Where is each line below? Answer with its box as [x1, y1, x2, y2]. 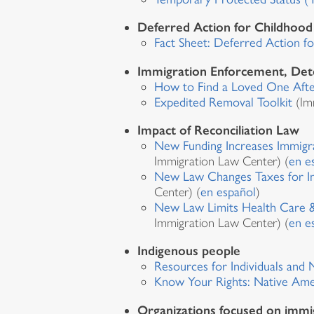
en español [200, 184, 256, 200]
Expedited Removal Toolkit [154, 94, 292, 110]
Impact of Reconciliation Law [137, 122, 299, 139]
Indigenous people [137, 243, 240, 259]
